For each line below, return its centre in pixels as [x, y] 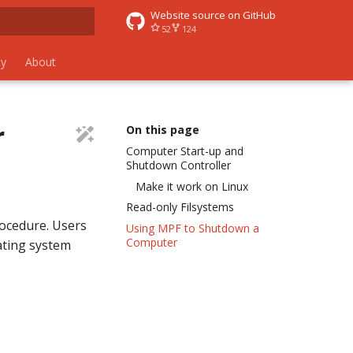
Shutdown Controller [178, 165]
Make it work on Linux [192, 186]
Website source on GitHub [213, 15]
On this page [163, 130]
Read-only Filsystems [180, 207]
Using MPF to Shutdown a [193, 228]
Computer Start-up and [185, 150]
